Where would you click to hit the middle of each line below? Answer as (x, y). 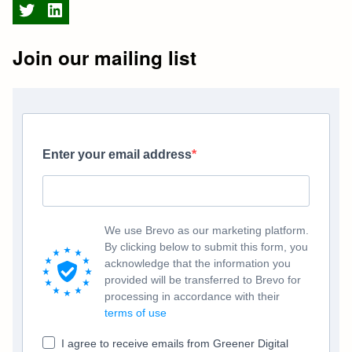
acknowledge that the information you (198, 263)
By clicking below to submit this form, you (207, 246)
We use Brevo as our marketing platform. (207, 230)
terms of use (136, 312)
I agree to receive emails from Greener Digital (175, 343)
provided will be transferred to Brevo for (203, 279)
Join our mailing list (105, 58)
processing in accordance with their (192, 296)
